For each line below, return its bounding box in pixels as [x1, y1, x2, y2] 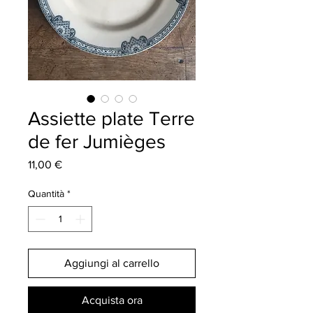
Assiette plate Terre [28, 107, 195, 129]
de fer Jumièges [28, 130, 166, 152]
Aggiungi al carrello [64, 256, 159, 269]
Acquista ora [81, 293, 143, 306]
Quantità [28, 187, 64, 199]
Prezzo [61, 157, 95, 170]
